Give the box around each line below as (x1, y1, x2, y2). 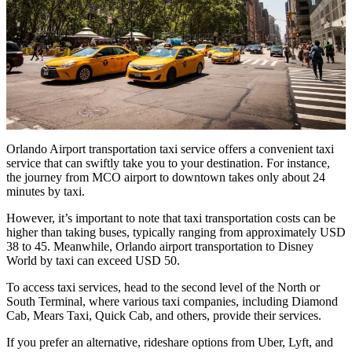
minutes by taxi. (6, 185, 85, 198)
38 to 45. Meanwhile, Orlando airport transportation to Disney (6, 240, 313, 253)
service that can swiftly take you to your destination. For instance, (6, 156, 330, 170)
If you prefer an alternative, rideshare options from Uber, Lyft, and (6, 335, 333, 349)
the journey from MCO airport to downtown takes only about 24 (6, 170, 325, 184)
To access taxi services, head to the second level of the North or (6, 280, 320, 294)
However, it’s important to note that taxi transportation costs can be (6, 211, 335, 225)
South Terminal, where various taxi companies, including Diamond (6, 295, 338, 308)
